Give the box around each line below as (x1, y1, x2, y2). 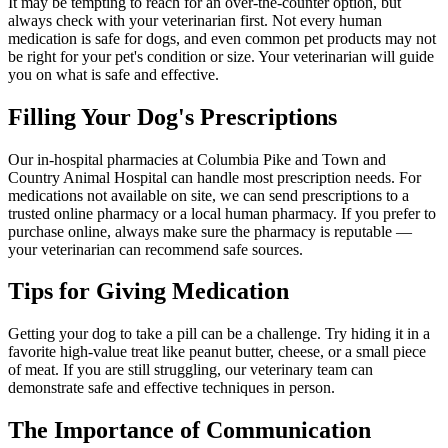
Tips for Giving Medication (8, 278, 289, 305)
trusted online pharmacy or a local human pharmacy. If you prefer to (8, 204, 436, 222)
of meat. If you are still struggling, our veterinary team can (8, 361, 373, 379)
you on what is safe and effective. (8, 65, 219, 83)
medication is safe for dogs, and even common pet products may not (8, 29, 436, 47)
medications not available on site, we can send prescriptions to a (8, 186, 409, 204)
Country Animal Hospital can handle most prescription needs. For (8, 168, 421, 186)
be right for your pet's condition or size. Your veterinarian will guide (8, 47, 434, 65)
